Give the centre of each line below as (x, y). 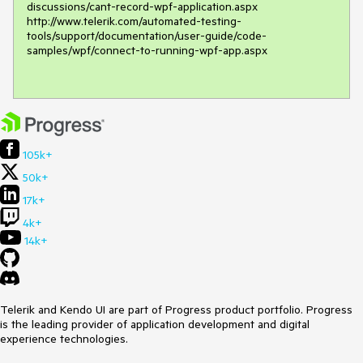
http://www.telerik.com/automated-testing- (134, 21)
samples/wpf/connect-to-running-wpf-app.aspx (149, 50)
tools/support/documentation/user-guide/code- (147, 35)
